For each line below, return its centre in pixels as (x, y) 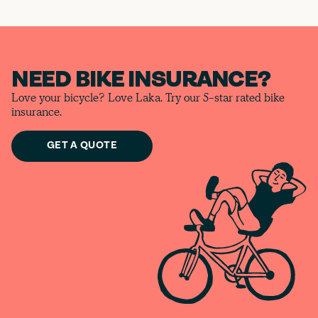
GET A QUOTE (82, 146)
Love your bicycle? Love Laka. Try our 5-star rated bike (148, 98)
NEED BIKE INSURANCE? (141, 81)
